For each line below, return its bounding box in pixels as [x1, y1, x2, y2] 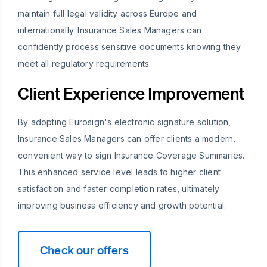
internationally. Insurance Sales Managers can [18, 24, 202, 35]
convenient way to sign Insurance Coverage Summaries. [18, 150, 245, 160]
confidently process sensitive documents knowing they [18, 41, 241, 52]
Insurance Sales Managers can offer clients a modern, [18, 133, 236, 144]
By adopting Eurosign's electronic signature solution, [18, 116, 231, 127]
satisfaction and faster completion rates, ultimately [18, 183, 220, 194]
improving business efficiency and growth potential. [18, 200, 226, 210]
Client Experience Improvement [18, 82, 244, 103]
